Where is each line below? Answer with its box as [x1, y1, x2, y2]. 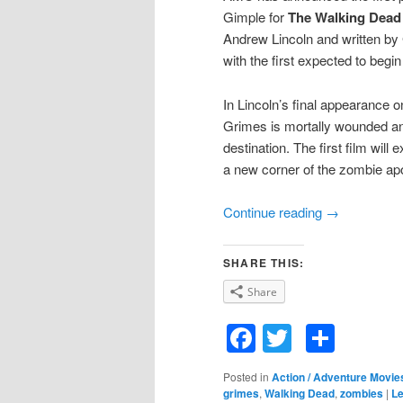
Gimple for [223, 7, 288, 27]
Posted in [223, 368, 269, 384]
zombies [340, 384, 383, 401]
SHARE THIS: [223, 255, 305, 272]
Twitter [291, 317, 376, 359]
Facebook [255, 317, 382, 359]
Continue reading [223, 202, 326, 222]
